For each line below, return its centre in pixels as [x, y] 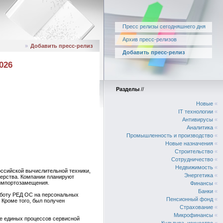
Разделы [128, 89]
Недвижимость [194, 167]
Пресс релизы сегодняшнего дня [164, 26]
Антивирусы [198, 119]
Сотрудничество [192, 159]
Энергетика [199, 175]
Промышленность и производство [170, 135]
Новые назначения [189, 143]
